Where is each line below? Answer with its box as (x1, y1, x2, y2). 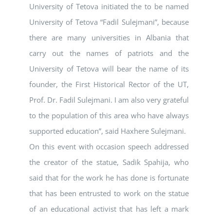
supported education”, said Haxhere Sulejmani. (29, 126, 186, 136)
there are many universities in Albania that (29, 33, 189, 43)
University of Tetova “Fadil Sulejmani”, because (29, 17, 189, 27)
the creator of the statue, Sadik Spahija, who (29, 157, 189, 167)
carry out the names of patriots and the (29, 48, 189, 58)
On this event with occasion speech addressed (29, 142, 189, 152)
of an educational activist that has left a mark (29, 204, 189, 214)
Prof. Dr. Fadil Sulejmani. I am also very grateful (29, 95, 189, 105)
